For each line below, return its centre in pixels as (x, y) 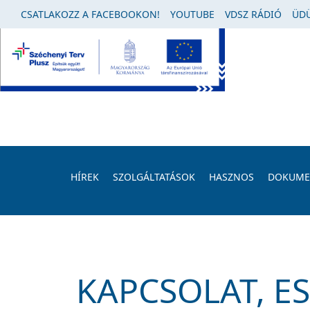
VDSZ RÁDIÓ (253, 14)
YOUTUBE (192, 14)
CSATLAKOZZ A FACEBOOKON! (90, 14)
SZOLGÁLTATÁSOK (154, 177)
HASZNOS (231, 177)
